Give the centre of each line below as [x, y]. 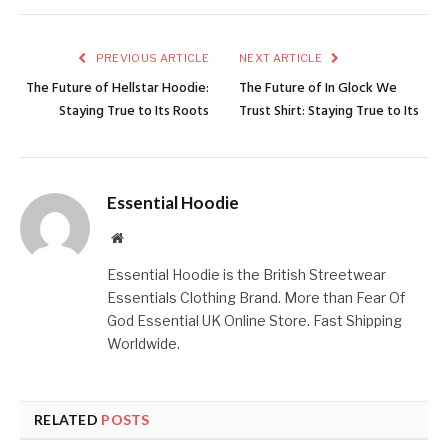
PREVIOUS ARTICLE [151, 58]
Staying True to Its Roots [134, 112]
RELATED [68, 420]
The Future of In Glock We [318, 89]
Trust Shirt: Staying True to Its [329, 112]
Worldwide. [143, 344]
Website [144, 237]
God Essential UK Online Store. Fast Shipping [254, 321]
